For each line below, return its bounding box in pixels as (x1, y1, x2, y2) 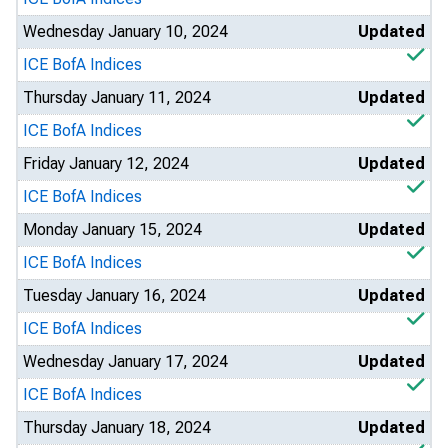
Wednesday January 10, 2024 (23, 22, 228, 41)
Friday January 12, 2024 (23, 154, 189, 173)
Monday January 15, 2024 (23, 220, 202, 239)
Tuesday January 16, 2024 (23, 286, 206, 305)
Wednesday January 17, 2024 (23, 352, 228, 371)
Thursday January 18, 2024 (23, 418, 211, 437)
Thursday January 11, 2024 (23, 88, 211, 107)
